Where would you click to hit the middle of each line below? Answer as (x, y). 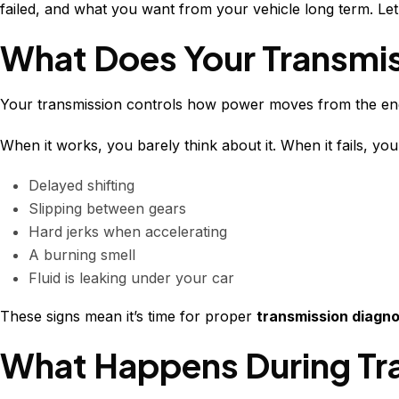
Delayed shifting (81, 186)
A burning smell (82, 255)
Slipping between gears (107, 209)
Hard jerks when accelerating (128, 232)
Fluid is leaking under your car (131, 278)
